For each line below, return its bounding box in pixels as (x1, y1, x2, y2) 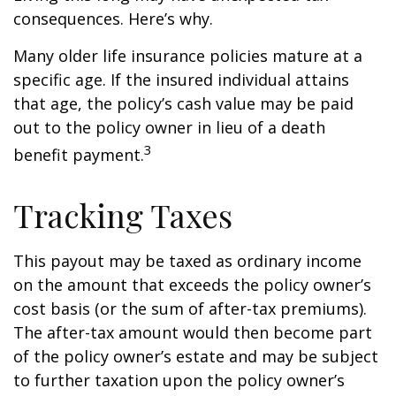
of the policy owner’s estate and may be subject (13, 346, 378, 367)
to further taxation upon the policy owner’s (13, 369, 345, 391)
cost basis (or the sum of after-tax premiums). (13, 298, 367, 319)
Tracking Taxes (13, 194, 232, 236)
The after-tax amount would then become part (13, 322, 372, 343)
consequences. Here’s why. (13, 8, 213, 29)
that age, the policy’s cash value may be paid (13, 93, 354, 114)
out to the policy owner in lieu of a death (13, 117, 325, 138)
